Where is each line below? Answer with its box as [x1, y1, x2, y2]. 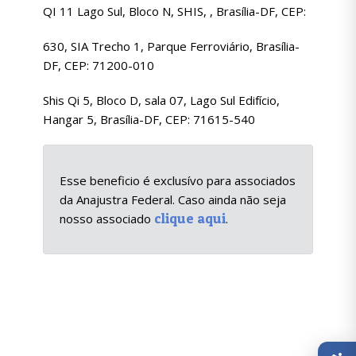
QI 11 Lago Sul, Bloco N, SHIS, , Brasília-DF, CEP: [43, 3, 306, 19]
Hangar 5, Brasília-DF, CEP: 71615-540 [43, 111, 255, 127]
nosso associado [60, 211, 154, 226]
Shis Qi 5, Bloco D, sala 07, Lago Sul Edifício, [43, 92, 280, 108]
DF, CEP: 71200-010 [43, 57, 154, 73]
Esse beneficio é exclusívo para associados [60, 172, 296, 188]
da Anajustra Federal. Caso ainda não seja [60, 192, 286, 207]
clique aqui [154, 210, 226, 226]
